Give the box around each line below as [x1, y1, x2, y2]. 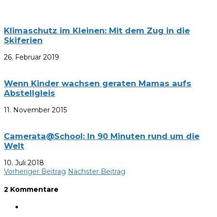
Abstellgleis [4, 88, 55, 98]
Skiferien [4, 35, 43, 46]
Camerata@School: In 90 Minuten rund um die [4, 131, 200, 141]
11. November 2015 [4, 106, 67, 115]
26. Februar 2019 [4, 53, 59, 62]
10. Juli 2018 [4, 158, 44, 167]
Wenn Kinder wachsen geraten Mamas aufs [4, 78, 191, 88]
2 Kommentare [4, 185, 59, 194]
